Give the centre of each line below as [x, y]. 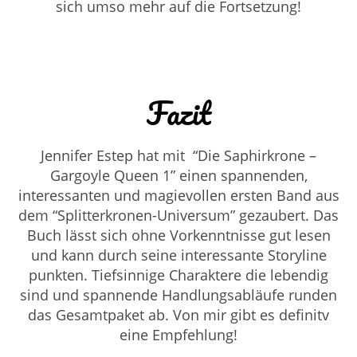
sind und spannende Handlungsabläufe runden [178, 294]
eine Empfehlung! [178, 334]
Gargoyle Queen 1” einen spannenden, [178, 175]
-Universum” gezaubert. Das [245, 215]
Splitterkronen [105, 215]
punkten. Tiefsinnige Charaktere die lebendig [178, 275]
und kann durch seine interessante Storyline [178, 255]
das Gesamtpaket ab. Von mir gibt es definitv [178, 314]
